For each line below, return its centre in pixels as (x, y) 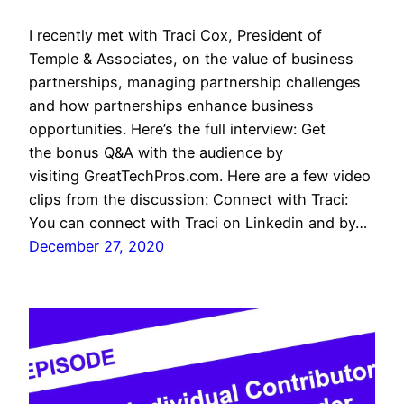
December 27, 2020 (96, 247)
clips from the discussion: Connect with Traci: (191, 200)
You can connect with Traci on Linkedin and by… (198, 223)
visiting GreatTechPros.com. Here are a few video (200, 176)
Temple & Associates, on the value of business (191, 59)
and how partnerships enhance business (171, 106)
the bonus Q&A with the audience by (156, 153)
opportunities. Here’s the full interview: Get (177, 129)
